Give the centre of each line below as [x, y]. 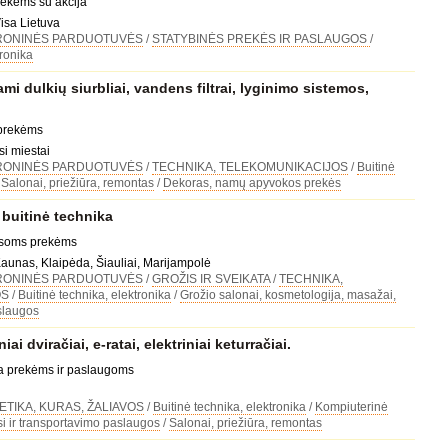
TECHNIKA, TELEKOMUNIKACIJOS [249, 167]
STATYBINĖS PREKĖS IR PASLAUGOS [260, 39]
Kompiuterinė [351, 407]
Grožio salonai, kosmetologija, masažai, [287, 295]
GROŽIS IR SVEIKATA [210, 279]
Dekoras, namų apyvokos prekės [251, 183]
